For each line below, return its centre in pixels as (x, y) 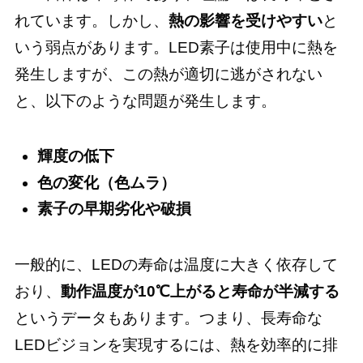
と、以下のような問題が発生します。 (145, 101)
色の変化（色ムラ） (107, 182)
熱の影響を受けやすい (245, 21)
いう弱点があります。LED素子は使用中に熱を (176, 48)
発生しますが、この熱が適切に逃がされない (168, 75)
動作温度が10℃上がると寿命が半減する (200, 292)
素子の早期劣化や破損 (115, 209)
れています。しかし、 (91, 21)
